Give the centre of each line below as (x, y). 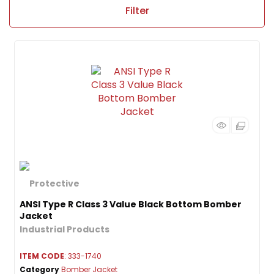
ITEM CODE (42, 256)
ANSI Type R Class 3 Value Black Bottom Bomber (131, 204)
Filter (137, 11)
